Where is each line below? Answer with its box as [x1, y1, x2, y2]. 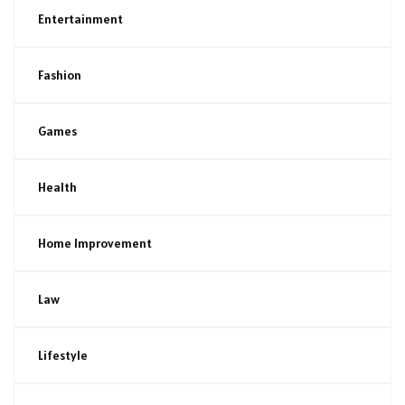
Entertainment [38, 10, 123, 27]
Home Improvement [38, 234, 152, 251]
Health [38, 178, 77, 195]
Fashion [38, 66, 81, 83]
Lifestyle [38, 346, 88, 363]
